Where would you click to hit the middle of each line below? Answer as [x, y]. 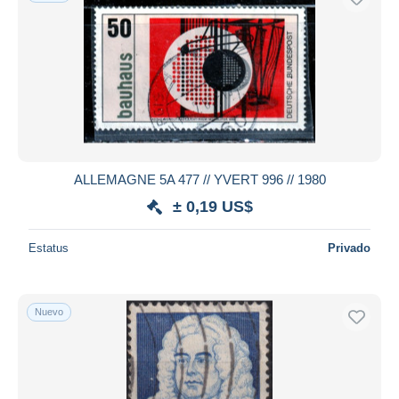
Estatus [49, 248]
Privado [349, 248]
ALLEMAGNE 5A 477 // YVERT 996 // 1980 [199, 179]
